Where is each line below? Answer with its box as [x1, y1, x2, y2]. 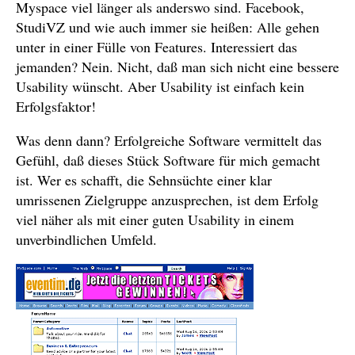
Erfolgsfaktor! [16, 97, 96, 116]
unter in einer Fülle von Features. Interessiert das [16, 37, 297, 56]
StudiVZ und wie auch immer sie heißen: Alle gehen [16, 17, 319, 36]
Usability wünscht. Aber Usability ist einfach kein [16, 77, 304, 96]
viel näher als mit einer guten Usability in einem [16, 210, 294, 229]
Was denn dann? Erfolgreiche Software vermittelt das [16, 131, 322, 150]
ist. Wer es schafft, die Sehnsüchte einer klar [16, 170, 272, 189]
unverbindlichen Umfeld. [16, 230, 157, 249]
